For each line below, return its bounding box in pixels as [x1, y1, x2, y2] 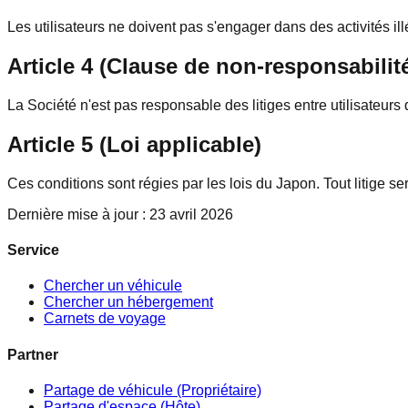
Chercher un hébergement [44, 294, 213, 311]
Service [7, 242, 59, 259]
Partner [7, 346, 58, 362]
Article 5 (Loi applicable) [7, 131, 261, 157]
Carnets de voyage [44, 311, 166, 327]
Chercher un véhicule [44, 278, 182, 294]
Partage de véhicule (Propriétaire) [44, 382, 261, 398]
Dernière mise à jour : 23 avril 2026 [7, 206, 233, 222]
